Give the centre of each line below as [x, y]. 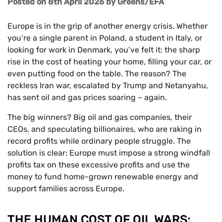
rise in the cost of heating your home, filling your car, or [110, 61]
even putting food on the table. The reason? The [97, 73]
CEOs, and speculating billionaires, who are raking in [105, 129]
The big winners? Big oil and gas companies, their [100, 117]
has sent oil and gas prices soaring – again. [87, 97]
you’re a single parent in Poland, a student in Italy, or [105, 38]
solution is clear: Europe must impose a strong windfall [109, 153]
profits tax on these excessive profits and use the [99, 165]
